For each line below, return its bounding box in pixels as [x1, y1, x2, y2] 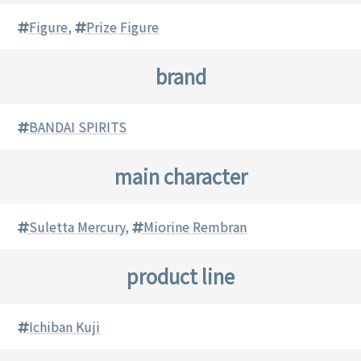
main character [114, 162, 247, 191]
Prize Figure [86, 17, 160, 37]
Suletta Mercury [29, 217, 126, 237]
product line [127, 262, 234, 291]
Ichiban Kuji [29, 317, 101, 337]
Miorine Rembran [143, 217, 247, 237]
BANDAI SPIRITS [29, 117, 127, 137]
